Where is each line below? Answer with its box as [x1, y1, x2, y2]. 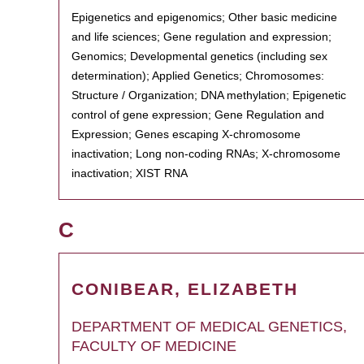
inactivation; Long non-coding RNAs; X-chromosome [71, 147, 340, 160]
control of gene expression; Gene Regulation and [71, 108, 324, 121]
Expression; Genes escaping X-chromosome [71, 128, 301, 141]
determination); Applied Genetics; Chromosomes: [71, 69, 324, 82]
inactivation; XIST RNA [71, 167, 188, 180]
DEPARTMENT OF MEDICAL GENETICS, [71, 318, 347, 335]
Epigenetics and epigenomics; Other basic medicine [71, 11, 337, 24]
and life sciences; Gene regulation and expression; [71, 30, 331, 43]
